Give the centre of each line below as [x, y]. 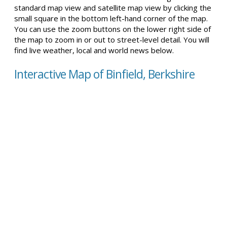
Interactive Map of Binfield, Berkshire [104, 74]
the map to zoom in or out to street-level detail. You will [112, 40]
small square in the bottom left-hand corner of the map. [111, 18]
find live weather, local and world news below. [94, 50]
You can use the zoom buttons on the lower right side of [112, 29]
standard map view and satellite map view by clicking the [113, 8]
